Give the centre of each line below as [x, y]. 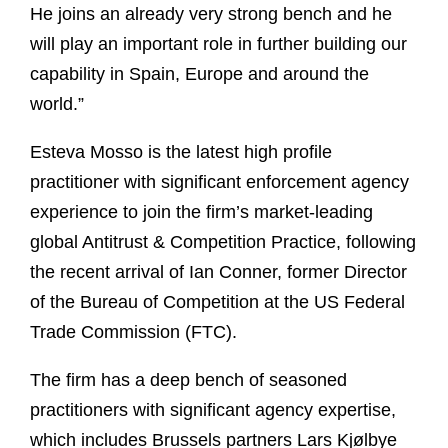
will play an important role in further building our [218, 44]
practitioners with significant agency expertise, [213, 410]
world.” [57, 104]
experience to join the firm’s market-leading [201, 212]
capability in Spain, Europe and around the [199, 74]
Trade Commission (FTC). [133, 332]
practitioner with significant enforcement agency [219, 182]
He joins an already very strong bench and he [211, 14]
